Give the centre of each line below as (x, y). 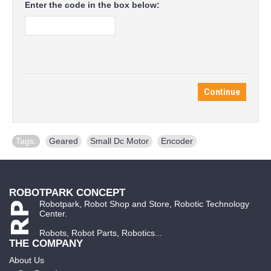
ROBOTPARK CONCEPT (67, 192)
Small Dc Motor (119, 141)
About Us (27, 260)
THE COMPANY (46, 243)
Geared (64, 141)
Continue (222, 92)
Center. (57, 213)
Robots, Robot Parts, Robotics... (101, 233)
